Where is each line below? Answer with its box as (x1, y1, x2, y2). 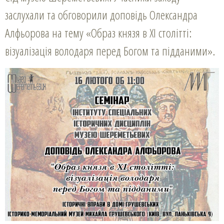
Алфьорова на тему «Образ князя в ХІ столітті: (5, 24, 191, 41)
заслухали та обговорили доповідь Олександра (5, 6, 197, 23)
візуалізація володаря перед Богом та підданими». (5, 42, 215, 59)
